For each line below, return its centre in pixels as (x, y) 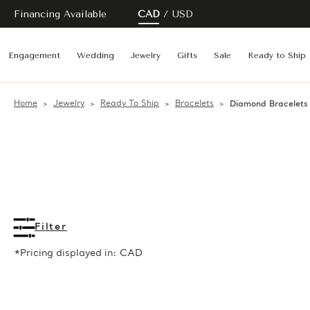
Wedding (95, 55)
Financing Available (60, 14)
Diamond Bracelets (269, 104)
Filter (51, 227)
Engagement (34, 55)
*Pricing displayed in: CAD (78, 254)
